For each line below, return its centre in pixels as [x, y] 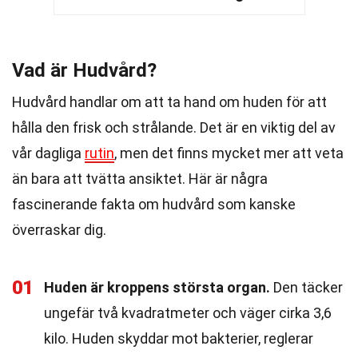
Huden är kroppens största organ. [157, 287]
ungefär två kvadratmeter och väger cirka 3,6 [188, 313]
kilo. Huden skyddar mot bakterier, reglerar [179, 338]
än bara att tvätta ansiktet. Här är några [140, 179]
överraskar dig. [59, 230]
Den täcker [306, 287]
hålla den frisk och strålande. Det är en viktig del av [174, 127]
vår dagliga [48, 153]
